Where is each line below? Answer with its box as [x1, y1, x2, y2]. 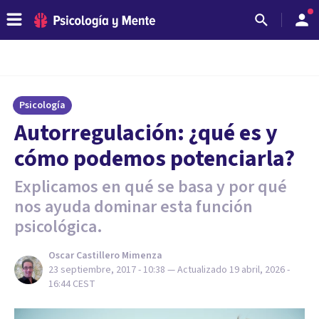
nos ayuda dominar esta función [14, 194, 253, 219]
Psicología [19, 98, 66, 113]
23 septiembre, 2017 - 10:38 [48, 263, 165, 277]
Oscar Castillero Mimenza [48, 249, 162, 263]
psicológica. [14, 214, 103, 239]
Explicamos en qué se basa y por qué [14, 174, 287, 199]
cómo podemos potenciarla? [14, 142, 295, 175]
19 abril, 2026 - [229, 263, 290, 277]
